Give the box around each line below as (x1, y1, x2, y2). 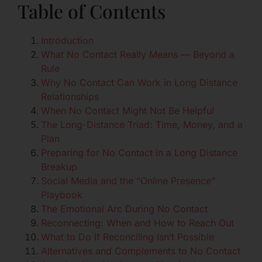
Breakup (41, 161, 77, 173)
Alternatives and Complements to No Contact (41, 245, 240, 257)
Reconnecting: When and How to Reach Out (41, 217, 234, 229)
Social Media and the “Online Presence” (41, 175, 215, 187)
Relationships (41, 91, 99, 103)
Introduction (41, 35, 94, 47)
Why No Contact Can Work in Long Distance (41, 77, 237, 89)
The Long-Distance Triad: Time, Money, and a (41, 119, 243, 131)
